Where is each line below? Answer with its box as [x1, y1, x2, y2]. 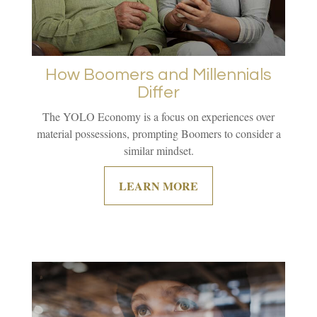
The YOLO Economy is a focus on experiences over [42, 108, 275, 124]
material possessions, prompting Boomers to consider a [36, 125, 281, 141]
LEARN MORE [119, 177, 198, 194]
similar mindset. [123, 142, 194, 158]
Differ [137, 83, 180, 101]
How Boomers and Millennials [45, 65, 272, 83]
